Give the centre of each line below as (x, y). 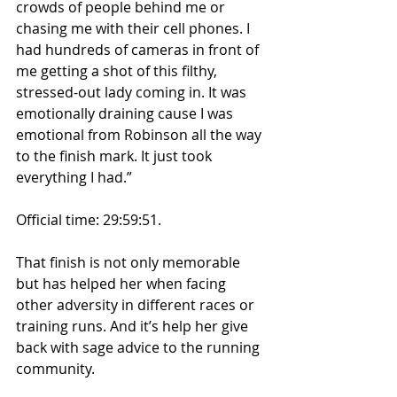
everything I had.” (74, 177)
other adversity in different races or (137, 304)
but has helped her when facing (123, 283)
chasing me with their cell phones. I (135, 28)
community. (55, 368)
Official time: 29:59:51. (89, 219)
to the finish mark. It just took (116, 156)
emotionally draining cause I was (126, 113)
